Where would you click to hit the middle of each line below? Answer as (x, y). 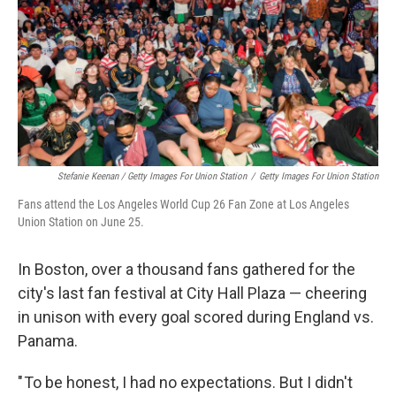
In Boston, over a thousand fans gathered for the (187, 270)
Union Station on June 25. (81, 222)
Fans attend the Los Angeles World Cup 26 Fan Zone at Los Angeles (183, 205)
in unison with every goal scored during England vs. (196, 317)
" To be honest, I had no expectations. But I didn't (185, 383)
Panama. (48, 341)
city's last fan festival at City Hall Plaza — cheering (192, 293)
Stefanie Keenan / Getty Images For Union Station (152, 177)
